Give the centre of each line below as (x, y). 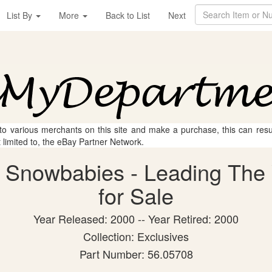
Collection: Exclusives (136, 236)
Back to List (128, 15)
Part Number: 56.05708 (136, 254)
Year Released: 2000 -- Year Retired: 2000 (136, 219)
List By (21, 15)
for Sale (136, 195)
